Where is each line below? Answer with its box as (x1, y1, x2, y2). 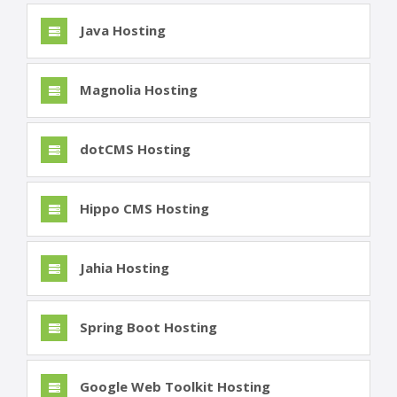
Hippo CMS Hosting (76, 199, 209, 218)
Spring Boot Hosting (76, 318, 217, 337)
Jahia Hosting (76, 259, 169, 277)
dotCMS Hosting (76, 140, 191, 159)
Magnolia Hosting (76, 81, 198, 99)
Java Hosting (76, 21, 166, 40)
